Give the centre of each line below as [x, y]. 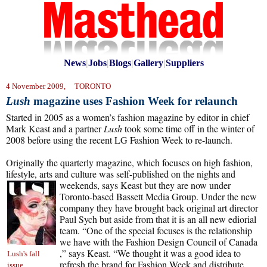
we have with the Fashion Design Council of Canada [159, 242]
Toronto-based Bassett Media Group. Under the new [158, 196]
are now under [204, 185]
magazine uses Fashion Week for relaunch [134, 101]
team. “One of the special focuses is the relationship [156, 230]
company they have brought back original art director [159, 208]
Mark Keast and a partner [55, 128]
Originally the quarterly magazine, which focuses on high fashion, [129, 162]
